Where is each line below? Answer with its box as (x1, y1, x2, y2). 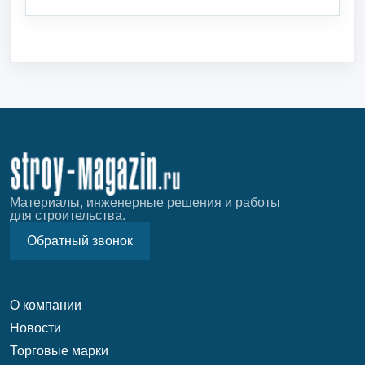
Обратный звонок (27, 234, 133, 248)
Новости (10, 321, 61, 335)
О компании (10, 298, 81, 312)
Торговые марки (10, 344, 108, 358)
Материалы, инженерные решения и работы (10, 196, 280, 209)
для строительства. (10, 209, 125, 222)
